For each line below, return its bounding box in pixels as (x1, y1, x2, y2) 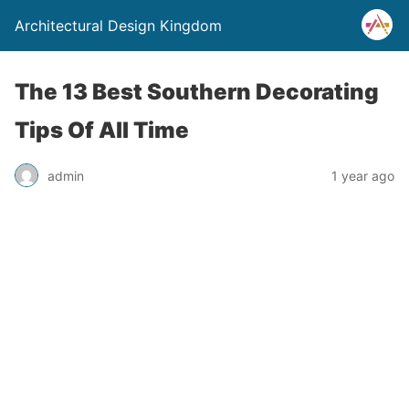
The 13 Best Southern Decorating (15, 79, 379, 105)
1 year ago (331, 167, 394, 184)
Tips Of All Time (15, 117, 189, 143)
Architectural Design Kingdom (15, 16, 222, 35)
